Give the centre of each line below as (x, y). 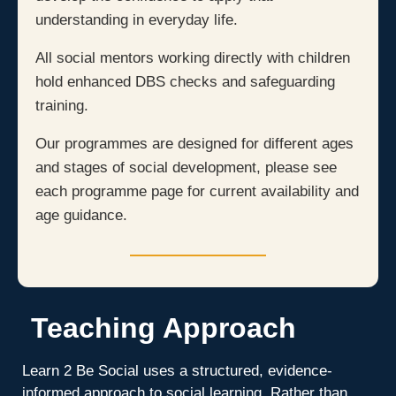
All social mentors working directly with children (193, 58)
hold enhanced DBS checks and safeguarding (185, 82)
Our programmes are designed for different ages (194, 144)
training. (62, 106)
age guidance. (81, 215)
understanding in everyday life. (137, 20)
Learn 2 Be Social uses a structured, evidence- (177, 371)
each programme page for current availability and (197, 191)
